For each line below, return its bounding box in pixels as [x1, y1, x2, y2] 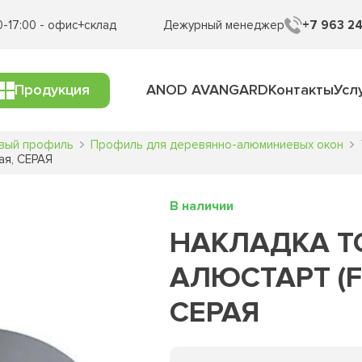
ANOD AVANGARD [146, 81, 268, 99]
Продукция [14, 81, 90, 99]
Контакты [268, 81, 334, 99]
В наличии [170, 198, 234, 214]
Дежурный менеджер [162, 17, 284, 32]
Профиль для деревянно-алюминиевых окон [90, 137, 343, 152]
